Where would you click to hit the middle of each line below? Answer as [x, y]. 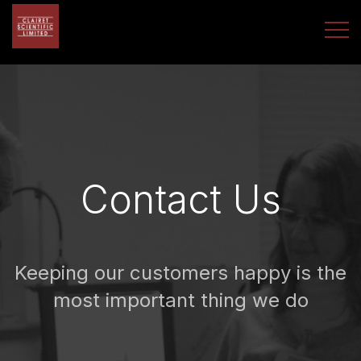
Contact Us [180, 199]
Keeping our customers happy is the [180, 273]
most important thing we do [180, 300]
